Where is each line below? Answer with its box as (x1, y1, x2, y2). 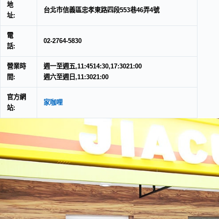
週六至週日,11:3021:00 (44, 73, 109, 81)
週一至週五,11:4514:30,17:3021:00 (44, 63, 142, 70)
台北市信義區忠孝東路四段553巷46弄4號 (44, 6, 159, 14)
